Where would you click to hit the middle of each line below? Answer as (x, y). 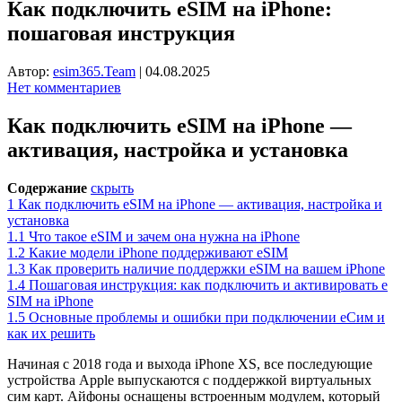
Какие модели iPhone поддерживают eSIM (158, 252)
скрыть (112, 188)
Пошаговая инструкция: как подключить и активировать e (208, 284)
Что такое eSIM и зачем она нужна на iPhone (164, 236)
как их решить (51, 333)
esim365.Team (94, 71)
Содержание (47, 188)
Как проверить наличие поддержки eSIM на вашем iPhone (207, 268)
